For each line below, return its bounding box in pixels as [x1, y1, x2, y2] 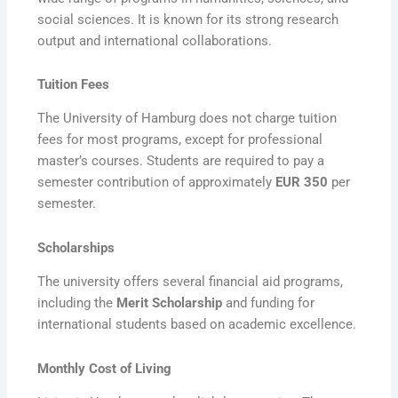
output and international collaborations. [37, 32, 273, 49]
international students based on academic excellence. [37, 316, 357, 333]
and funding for [222, 295, 315, 312]
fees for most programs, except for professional [37, 131, 323, 148]
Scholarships [37, 240, 115, 257]
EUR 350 [275, 174, 329, 191]
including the [37, 295, 117, 312]
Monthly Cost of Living [37, 360, 172, 377]
